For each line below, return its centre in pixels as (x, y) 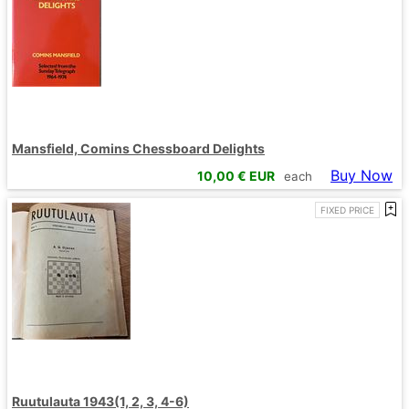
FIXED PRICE (347, 210)
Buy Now (362, 176)
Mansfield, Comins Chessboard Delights (138, 148)
